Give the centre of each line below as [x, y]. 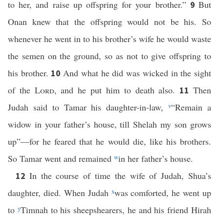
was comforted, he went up [163, 193]
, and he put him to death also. [117, 90]
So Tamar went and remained [61, 158]
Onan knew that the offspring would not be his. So [109, 22]
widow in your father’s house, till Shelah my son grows [109, 124]
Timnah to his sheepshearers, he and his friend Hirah [116, 210]
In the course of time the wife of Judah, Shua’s [120, 175]
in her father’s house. [156, 158]
